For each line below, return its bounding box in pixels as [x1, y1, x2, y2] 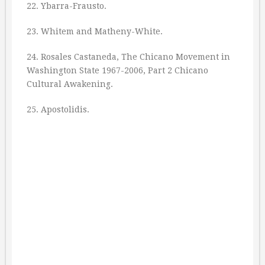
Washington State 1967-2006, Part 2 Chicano [27, 66, 208, 75]
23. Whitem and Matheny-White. [27, 27, 163, 36]
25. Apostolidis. [27, 105, 89, 114]
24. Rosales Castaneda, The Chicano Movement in [27, 52, 230, 62]
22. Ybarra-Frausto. [27, 1, 106, 11]
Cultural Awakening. [27, 79, 113, 89]
